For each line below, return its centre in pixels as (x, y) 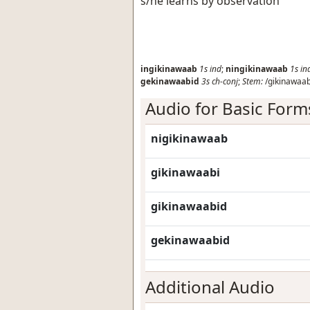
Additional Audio (210, 287)
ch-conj (225, 81)
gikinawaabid (189, 206)
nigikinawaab (189, 138)
